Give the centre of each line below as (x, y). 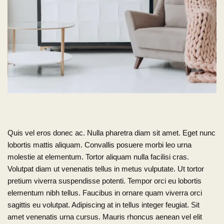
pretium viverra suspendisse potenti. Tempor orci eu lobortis (104, 180)
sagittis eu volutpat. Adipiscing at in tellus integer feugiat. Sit (103, 204)
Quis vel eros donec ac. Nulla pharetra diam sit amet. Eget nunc (111, 132)
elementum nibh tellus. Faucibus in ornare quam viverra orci (105, 192)
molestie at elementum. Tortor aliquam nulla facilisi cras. (98, 156)
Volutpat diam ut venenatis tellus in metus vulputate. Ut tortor (106, 168)
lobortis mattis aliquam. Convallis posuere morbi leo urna (99, 144)
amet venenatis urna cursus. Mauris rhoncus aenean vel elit (105, 216)
